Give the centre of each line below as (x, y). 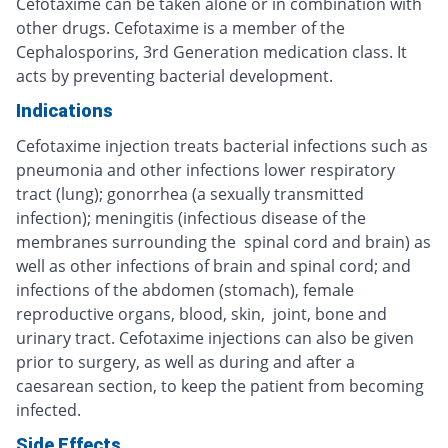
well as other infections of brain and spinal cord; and (213, 266)
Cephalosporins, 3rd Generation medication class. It (211, 52)
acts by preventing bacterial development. (174, 76)
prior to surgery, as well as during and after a (185, 362)
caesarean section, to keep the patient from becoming (220, 386)
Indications (64, 111)
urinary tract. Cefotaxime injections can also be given (215, 338)
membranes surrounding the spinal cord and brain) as (223, 242)
